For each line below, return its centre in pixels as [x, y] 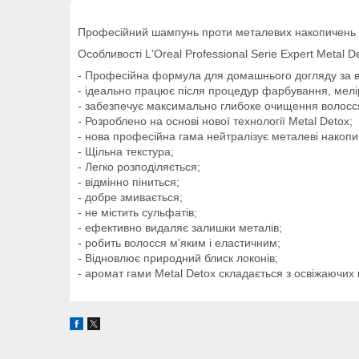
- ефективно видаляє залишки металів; [180, 228]
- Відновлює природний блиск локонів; [178, 258]
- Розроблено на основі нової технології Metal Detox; [215, 121]
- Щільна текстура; [126, 152]
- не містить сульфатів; [137, 213]
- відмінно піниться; [129, 182]
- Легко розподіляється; [139, 167]
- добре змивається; [130, 198]
